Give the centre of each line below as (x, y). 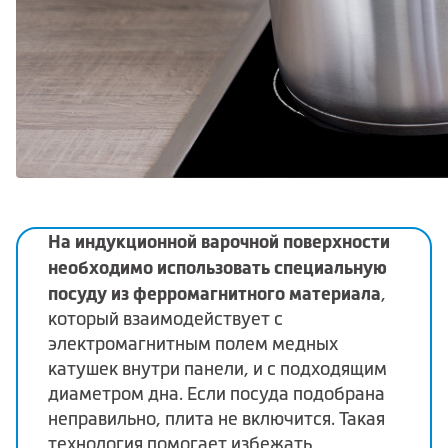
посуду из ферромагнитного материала (214, 293)
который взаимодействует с (165, 318)
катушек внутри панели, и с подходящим (217, 368)
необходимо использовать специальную (217, 267)
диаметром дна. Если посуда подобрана (216, 393)
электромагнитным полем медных (193, 343)
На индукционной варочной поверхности (219, 241)
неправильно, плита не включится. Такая (216, 418)
